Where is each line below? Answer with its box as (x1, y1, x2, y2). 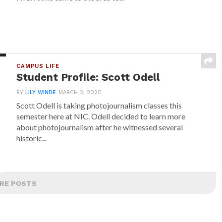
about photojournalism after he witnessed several (16, 122, 183, 132)
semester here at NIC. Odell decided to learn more (16, 111, 186, 121)
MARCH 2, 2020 (58, 89, 102, 96)
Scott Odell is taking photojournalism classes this (16, 101, 182, 110)
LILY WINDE (25, 89, 56, 96)
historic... (16, 133, 47, 143)
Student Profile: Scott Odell (16, 71, 161, 83)
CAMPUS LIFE (16, 63, 59, 69)
